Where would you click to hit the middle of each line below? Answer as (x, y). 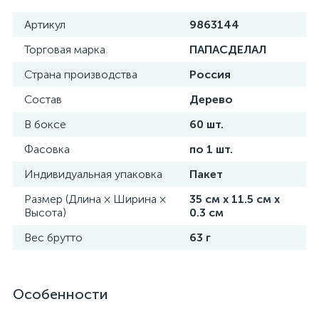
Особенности (60, 294)
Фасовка (47, 149)
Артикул (45, 25)
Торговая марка (65, 49)
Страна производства (81, 74)
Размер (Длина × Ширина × (95, 199)
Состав (43, 99)
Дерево (211, 99)
